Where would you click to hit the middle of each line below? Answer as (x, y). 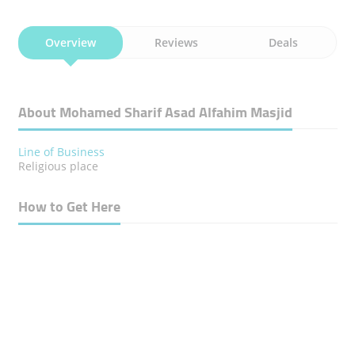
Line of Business (61, 152)
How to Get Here (69, 207)
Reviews (177, 43)
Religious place (58, 166)
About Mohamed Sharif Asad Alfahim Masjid (155, 113)
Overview (70, 43)
